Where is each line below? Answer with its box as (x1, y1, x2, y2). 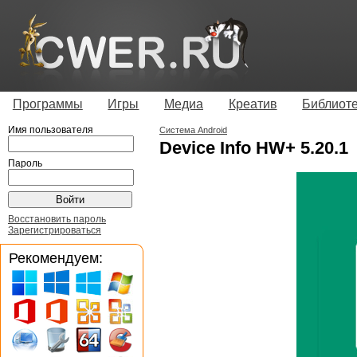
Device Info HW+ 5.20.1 (159, 137, 348, 158)
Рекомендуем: (9, 249, 103, 266)
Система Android (159, 124, 227, 135)
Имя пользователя (8, 124, 93, 135)
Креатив (228, 96, 277, 111)
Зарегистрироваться (8, 224, 101, 236)
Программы (12, 96, 83, 111)
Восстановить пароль (8, 213, 106, 225)
